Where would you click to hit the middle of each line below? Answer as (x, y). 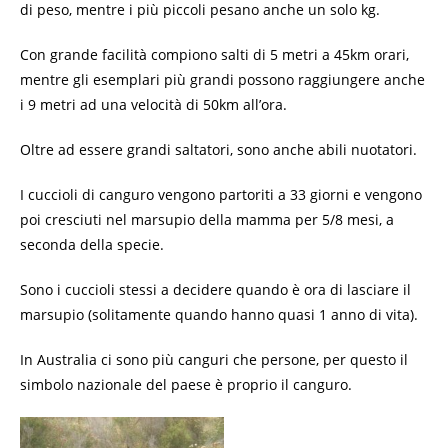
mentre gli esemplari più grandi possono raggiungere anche (222, 79)
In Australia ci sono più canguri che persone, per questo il (214, 359)
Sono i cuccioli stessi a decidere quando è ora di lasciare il (215, 289)
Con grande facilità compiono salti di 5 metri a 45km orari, (214, 54)
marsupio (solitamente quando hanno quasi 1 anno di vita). (219, 314)
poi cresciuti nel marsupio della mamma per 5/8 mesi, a (207, 219)
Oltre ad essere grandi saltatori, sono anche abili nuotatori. (218, 149)
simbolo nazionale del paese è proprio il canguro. (186, 384)
